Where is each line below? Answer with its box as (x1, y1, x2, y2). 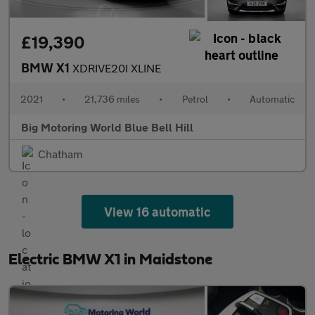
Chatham (38, 147, 82, 161)
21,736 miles (84, 93, 141, 105)
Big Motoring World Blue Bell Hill (21, 120, 193, 134)
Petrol (181, 93, 208, 105)
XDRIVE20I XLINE (72, 61, 161, 75)
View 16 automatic (103, 204, 212, 220)
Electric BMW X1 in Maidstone (8, 252, 212, 268)
